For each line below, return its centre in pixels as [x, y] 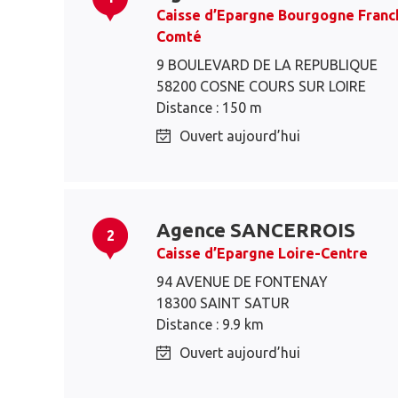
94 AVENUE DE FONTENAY [242, 282]
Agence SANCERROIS [256, 230]
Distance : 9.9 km [210, 324]
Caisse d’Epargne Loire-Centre [262, 253]
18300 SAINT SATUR [223, 303]
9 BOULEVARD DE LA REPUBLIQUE [267, 65]
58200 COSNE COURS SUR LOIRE [261, 86]
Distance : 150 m [209, 107]
